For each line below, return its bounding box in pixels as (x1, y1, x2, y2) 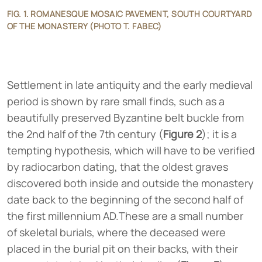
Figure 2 (163, 126, 202, 141)
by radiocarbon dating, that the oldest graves (7, 159, 228, 174)
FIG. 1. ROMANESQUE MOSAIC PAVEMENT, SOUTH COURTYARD (7, 8, 252, 19)
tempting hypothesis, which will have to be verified (7, 143, 255, 157)
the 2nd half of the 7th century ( (7, 126, 163, 141)
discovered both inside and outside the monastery (7, 175, 254, 190)
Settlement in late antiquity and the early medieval (7, 77, 253, 92)
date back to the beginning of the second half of (7, 192, 243, 206)
